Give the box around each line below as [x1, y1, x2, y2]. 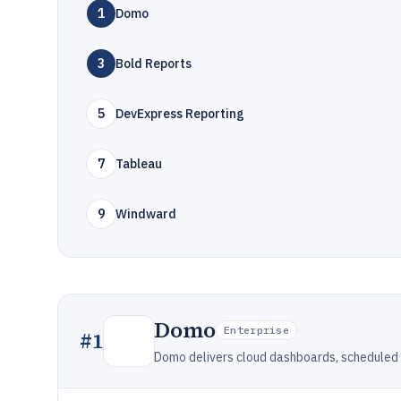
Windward [115, 206, 176, 222]
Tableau [115, 156, 162, 172]
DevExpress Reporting [115, 106, 244, 122]
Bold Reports [115, 55, 192, 72]
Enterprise [224, 323, 289, 337]
